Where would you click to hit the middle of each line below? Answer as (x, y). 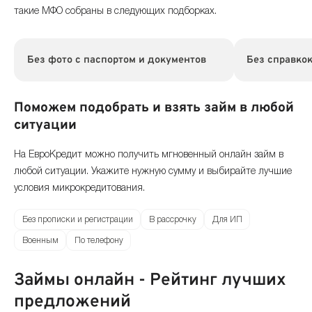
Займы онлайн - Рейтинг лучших (150, 280)
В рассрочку (172, 219)
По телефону (99, 240)
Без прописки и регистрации (77, 219)
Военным (40, 240)
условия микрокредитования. (79, 188)
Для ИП (227, 219)
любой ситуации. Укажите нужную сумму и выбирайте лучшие (153, 171)
